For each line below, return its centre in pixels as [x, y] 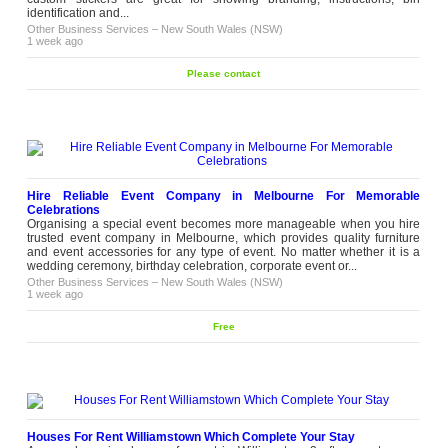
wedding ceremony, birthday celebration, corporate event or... [192, 266]
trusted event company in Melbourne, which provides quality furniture [224, 238]
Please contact [224, 73]
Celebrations [64, 210]
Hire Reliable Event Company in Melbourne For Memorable [224, 196]
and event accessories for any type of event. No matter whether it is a [224, 252]
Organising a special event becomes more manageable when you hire [224, 224]
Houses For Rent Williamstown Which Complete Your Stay [191, 437]
